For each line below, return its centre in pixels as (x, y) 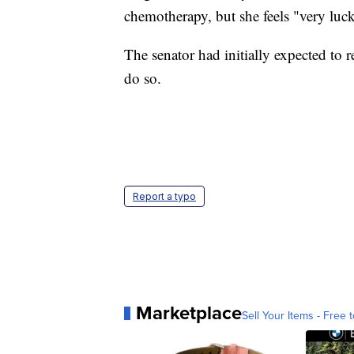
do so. (143, 78)
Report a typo (164, 197)
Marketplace (189, 313)
